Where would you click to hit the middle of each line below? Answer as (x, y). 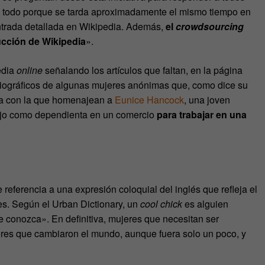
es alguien (205, 203)
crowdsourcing (210, 27)
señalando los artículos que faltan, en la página (143, 70)
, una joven (207, 100)
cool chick (161, 203)
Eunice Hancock (149, 100)
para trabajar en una (202, 115)
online (30, 70)
